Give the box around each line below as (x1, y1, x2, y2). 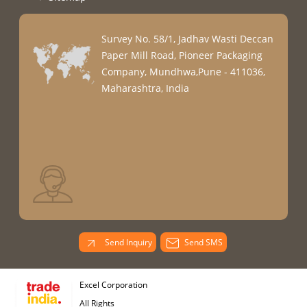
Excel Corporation (79, 278, 147, 291)
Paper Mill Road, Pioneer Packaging (101, 49, 262, 62)
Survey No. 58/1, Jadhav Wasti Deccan (101, 32, 273, 46)
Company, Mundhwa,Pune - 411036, (101, 65, 265, 79)
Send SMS (184, 236, 223, 249)
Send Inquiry (103, 236, 152, 249)
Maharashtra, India (101, 82, 189, 95)
